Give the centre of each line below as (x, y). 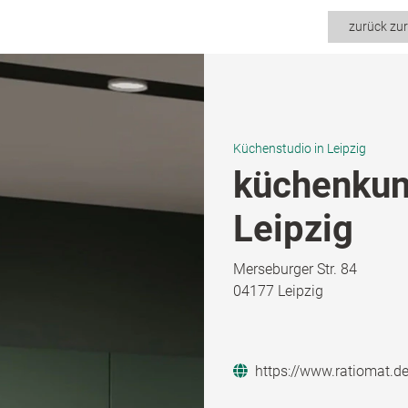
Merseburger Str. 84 (295, 269)
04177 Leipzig (278, 291)
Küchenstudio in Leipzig (300, 148)
